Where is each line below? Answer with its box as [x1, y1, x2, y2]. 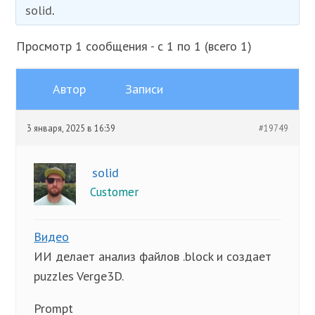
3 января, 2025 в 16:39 [27, 122, 116, 134]
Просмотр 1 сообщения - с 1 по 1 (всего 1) [16, 38, 252, 54]
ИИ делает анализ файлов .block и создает [34, 248, 272, 264]
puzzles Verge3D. [34, 268, 124, 284]
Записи [125, 81, 164, 97]
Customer [90, 184, 139, 200]
